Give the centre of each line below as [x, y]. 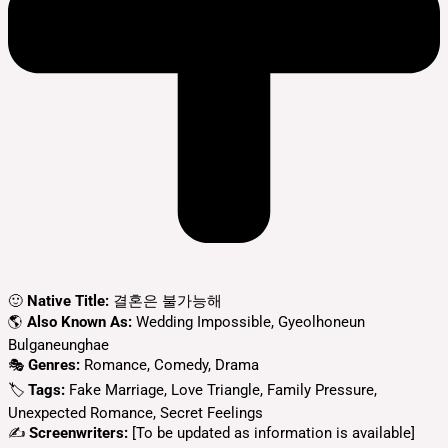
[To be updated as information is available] [271, 433]
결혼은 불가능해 [165, 301]
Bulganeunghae [58, 345]
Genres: [54, 365]
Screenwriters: [78, 433]
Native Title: [68, 301]
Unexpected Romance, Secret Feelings [135, 413]
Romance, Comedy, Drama [169, 365]
